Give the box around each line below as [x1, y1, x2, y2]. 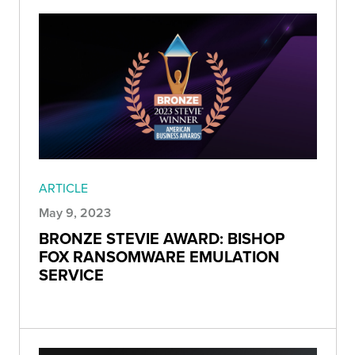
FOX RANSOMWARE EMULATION [39, 245, 280, 269]
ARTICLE [39, 179, 88, 197]
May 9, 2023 [39, 204, 111, 223]
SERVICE [39, 263, 104, 287]
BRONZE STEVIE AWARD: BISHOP [39, 227, 284, 250]
